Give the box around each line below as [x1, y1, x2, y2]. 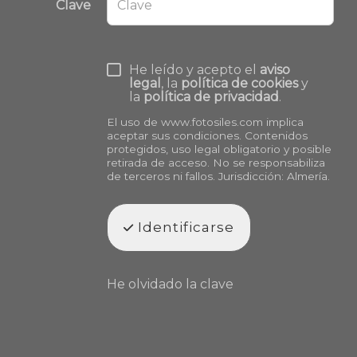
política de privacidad [143, 88, 279, 104]
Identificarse [134, 218, 234, 235]
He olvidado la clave [107, 276, 233, 292]
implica [263, 115, 304, 128]
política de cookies [181, 75, 298, 91]
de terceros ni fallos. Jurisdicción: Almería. [107, 169, 330, 182]
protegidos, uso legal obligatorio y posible [107, 142, 331, 155]
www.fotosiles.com [161, 115, 263, 128]
